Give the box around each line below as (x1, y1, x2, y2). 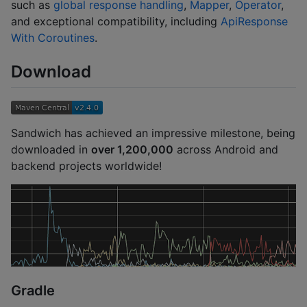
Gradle (11, 282, 55, 299)
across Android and (173, 143, 278, 157)
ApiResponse (221, 14, 288, 29)
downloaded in (11, 143, 91, 157)
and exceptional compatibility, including (11, 14, 221, 29)
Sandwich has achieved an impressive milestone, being (11, 126, 295, 140)
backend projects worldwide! (11, 159, 162, 173)
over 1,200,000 (91, 143, 173, 157)
